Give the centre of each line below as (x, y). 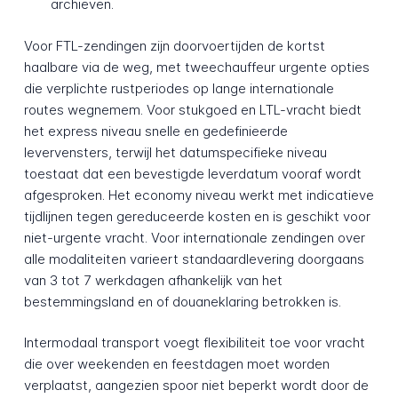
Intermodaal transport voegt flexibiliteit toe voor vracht (194, 343)
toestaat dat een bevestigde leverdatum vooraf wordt (192, 173)
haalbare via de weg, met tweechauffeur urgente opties (196, 67)
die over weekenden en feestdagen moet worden (176, 364)
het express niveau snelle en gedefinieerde (155, 131)
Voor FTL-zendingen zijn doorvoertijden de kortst (174, 45)
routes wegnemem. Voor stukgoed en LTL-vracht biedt (192, 109)
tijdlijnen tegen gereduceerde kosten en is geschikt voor (197, 216)
